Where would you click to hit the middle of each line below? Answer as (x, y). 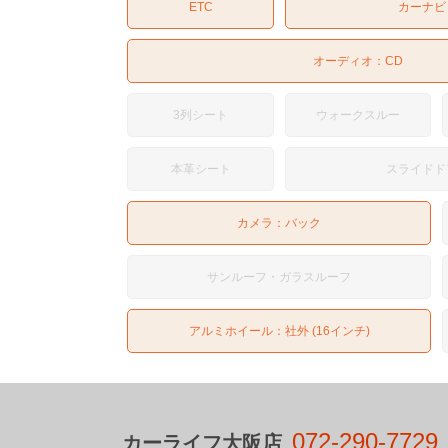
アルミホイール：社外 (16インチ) (279, 330)
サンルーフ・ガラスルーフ (279, 276)
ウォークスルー (357, 114)
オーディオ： (348, 60)
